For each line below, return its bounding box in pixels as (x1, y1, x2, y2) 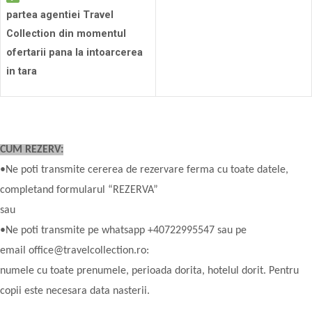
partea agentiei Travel (6, 8, 114, 21)
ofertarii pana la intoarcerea (6, 45, 143, 58)
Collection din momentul (6, 26, 126, 40)
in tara (6, 64, 37, 77)
